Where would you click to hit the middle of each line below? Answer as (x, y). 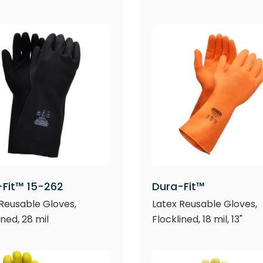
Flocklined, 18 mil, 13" (197, 219)
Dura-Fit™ (178, 186)
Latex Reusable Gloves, (204, 204)
